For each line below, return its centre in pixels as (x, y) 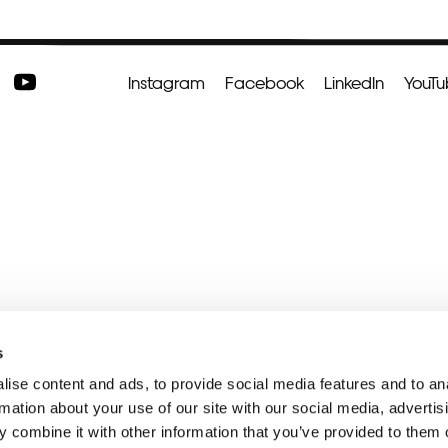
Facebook (264, 81)
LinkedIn (354, 81)
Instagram (166, 81)
